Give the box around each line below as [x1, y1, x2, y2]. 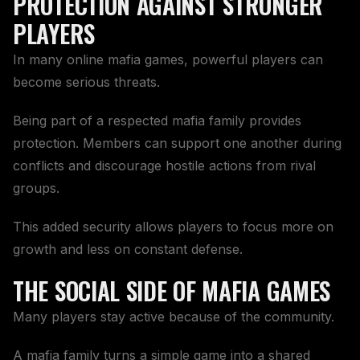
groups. [13, 179, 59, 196]
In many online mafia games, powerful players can [13, 51, 323, 67]
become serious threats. [13, 73, 160, 90]
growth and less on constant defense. [13, 240, 243, 257]
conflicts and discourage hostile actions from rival [13, 157, 316, 174]
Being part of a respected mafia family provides [13, 112, 301, 129]
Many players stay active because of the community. [13, 308, 334, 325]
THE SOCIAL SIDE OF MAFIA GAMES [13, 272, 330, 309]
